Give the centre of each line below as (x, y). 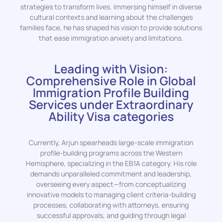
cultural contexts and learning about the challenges (111, 17)
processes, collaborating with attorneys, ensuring (111, 205)
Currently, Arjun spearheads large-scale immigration (111, 142)
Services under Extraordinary (111, 104)
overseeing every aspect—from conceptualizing (111, 184)
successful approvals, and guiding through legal (111, 215)
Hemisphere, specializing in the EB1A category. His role (111, 163)
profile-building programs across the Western (111, 153)
